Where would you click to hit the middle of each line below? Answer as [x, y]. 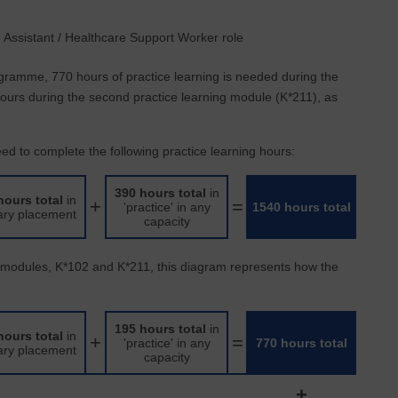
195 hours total [160, 329]
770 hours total [301, 343]
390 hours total [160, 193]
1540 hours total [301, 207]
